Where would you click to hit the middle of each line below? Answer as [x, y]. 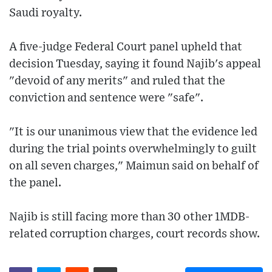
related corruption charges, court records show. [134, 234]
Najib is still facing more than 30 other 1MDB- [129, 217]
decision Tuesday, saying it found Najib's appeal [135, 64]
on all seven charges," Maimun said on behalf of [134, 166]
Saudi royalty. [46, 13]
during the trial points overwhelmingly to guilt [133, 149]
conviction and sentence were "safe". [106, 98]
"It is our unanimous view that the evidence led [133, 132]
